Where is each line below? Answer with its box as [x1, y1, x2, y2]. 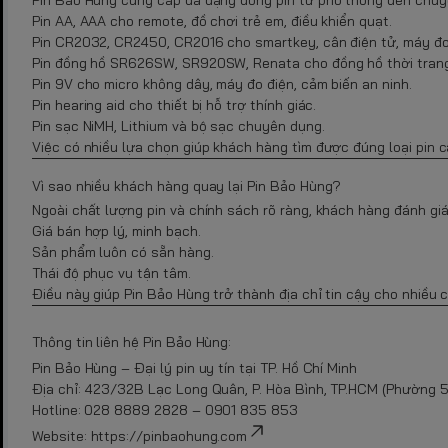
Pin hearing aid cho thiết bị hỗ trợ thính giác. [32, 95, 317, 114]
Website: [32, 426, 91, 445]
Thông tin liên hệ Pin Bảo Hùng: [32, 332, 232, 351]
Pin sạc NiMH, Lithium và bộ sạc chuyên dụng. [32, 116, 325, 135]
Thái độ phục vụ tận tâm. [32, 263, 191, 282]
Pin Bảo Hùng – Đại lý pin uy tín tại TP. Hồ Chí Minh [32, 358, 358, 377]
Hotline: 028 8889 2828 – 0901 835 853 [32, 400, 298, 419]
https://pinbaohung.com [90, 426, 248, 445]
